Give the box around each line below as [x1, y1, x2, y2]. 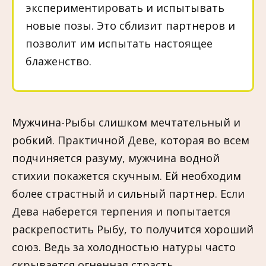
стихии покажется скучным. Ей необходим [12, 168, 241, 183]
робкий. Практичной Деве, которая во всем [12, 132, 249, 147]
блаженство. [26, 54, 91, 69]
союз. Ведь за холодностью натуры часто [12, 239, 236, 254]
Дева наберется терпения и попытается [12, 204, 230, 218]
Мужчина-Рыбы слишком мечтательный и [12, 115, 240, 129]
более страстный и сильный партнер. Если [12, 186, 245, 201]
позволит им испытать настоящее [26, 36, 213, 51]
